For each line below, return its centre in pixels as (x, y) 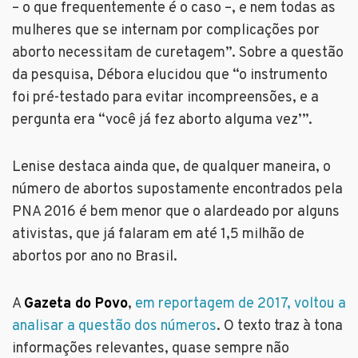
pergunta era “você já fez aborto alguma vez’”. (162, 121)
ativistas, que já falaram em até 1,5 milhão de (158, 235)
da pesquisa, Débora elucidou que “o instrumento (170, 76)
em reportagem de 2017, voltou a (241, 304)
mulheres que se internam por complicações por (166, 31)
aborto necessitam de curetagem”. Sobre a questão (178, 54)
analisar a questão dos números (114, 327)
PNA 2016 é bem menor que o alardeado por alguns (176, 213)
